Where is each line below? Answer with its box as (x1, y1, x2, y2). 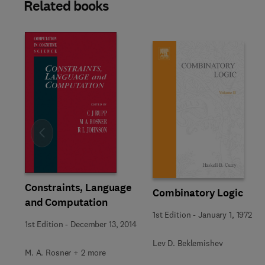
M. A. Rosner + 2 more (25, 247, 106, 258)
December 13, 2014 (70, 218, 137, 230)
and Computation (25, 195, 108, 209)
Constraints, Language (25, 180, 132, 195)
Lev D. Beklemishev (153, 238, 223, 248)
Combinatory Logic (153, 186, 243, 200)
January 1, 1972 (198, 209, 252, 220)
